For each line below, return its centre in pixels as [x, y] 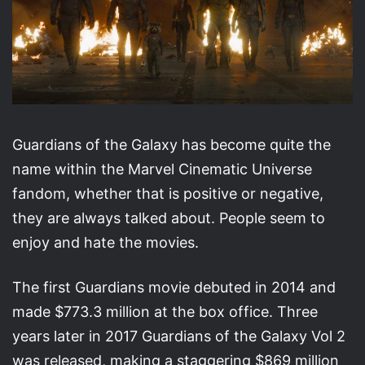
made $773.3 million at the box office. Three [165, 311]
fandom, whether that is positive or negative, [168, 193]
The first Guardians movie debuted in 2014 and [174, 287]
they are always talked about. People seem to [169, 218]
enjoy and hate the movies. [106, 242]
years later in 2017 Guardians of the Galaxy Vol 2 [179, 336]
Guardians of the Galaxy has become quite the [172, 144]
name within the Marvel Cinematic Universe [162, 169]
